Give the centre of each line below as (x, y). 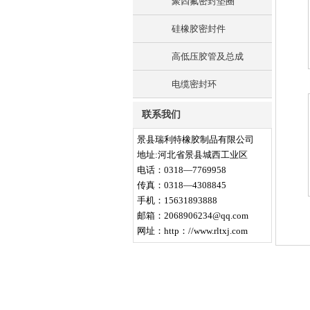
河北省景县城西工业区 (203, 155)
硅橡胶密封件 (199, 29)
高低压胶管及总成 (208, 56)
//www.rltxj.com (218, 231)
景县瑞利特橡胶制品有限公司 (195, 139)
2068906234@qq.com (206, 216)
